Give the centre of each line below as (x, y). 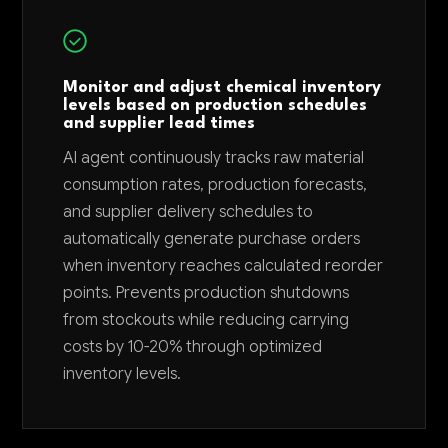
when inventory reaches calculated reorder (223, 266)
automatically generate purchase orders (212, 239)
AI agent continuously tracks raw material (214, 158)
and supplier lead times (159, 124)
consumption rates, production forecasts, (215, 185)
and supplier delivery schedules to (188, 212)
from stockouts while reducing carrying (206, 320)
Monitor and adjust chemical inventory (222, 88)
